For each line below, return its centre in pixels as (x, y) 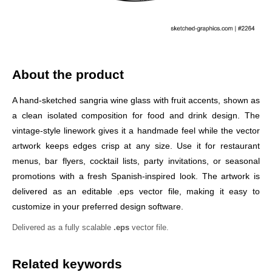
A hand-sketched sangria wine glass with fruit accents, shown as (136, 100)
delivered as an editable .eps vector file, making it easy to (136, 191)
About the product (68, 74)
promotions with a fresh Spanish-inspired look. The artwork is (136, 176)
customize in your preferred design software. (98, 206)
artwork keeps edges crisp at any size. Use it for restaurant (136, 145)
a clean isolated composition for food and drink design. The (136, 115)
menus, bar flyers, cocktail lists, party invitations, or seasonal (136, 161)
